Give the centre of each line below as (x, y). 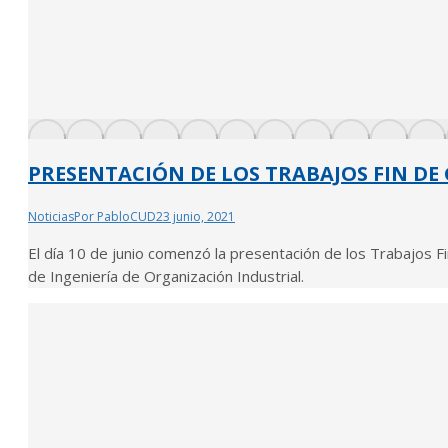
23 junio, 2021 (195, 216)
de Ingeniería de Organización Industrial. (166, 275)
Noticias (51, 216)
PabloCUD (126, 216)
